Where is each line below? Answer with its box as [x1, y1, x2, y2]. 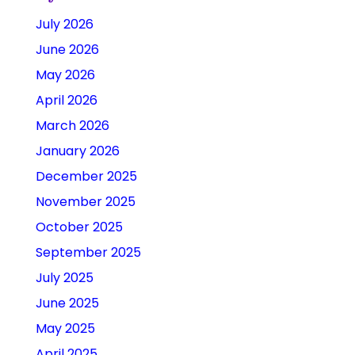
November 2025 [35, 193, 136, 212]
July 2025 [35, 269, 94, 288]
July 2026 [35, 15, 94, 34]
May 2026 [35, 66, 95, 85]
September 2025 [35, 243, 141, 262]
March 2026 [35, 116, 109, 136]
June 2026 [35, 40, 99, 59]
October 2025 [35, 218, 123, 237]
